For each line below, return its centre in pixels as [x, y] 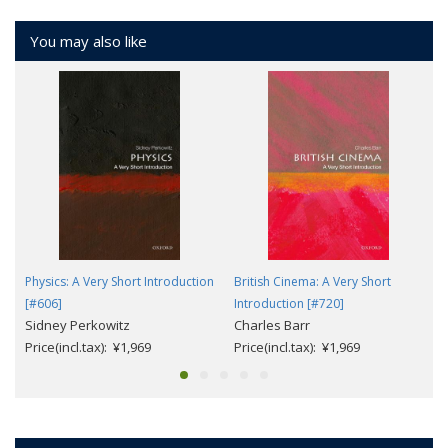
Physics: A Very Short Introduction [119, 281]
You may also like [88, 40]
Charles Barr [272, 324]
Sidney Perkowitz [77, 324]
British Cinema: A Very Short [312, 281]
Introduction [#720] [289, 303]
